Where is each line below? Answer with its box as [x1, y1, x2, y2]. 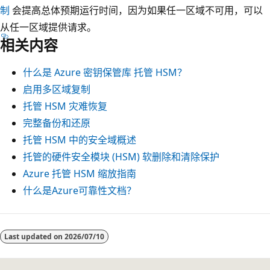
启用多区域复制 [23, 82, 90, 96]
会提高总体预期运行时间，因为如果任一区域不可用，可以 [10, 3, 263, 17]
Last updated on [4, 231, 64, 242]
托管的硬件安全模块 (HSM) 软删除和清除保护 [23, 149, 219, 163]
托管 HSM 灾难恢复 [23, 99, 107, 113]
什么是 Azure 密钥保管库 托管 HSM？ [23, 65, 187, 79]
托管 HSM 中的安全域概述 [23, 133, 136, 146]
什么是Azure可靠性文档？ [23, 183, 136, 197]
